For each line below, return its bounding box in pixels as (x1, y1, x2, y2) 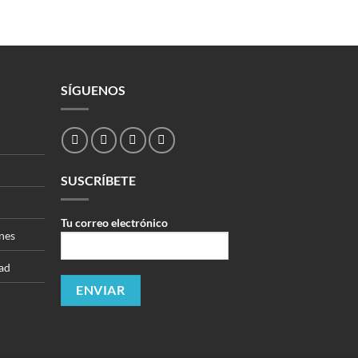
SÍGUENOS (60, 82, 125, 97)
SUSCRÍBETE (60, 172, 136, 188)
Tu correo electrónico (60, 215, 168, 229)
